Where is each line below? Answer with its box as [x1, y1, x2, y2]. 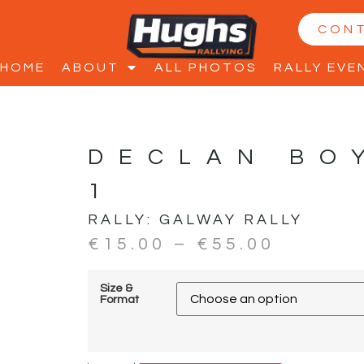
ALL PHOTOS [154, 61, 258, 74]
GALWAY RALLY [158, 212, 303, 228]
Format [99, 292, 139, 305]
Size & [99, 281, 132, 294]
